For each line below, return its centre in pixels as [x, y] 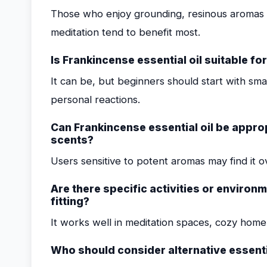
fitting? [70, 201]
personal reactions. [95, 100]
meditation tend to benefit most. [125, 32]
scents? [72, 140]
